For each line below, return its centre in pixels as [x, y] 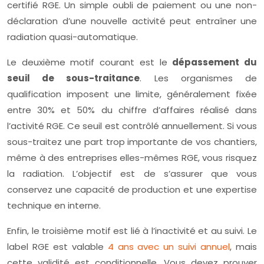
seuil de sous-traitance [74, 78]
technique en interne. [54, 206]
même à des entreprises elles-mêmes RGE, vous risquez [132, 158]
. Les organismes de [199, 78]
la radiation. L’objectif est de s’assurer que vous [132, 174]
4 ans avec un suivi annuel [169, 247]
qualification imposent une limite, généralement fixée [132, 94]
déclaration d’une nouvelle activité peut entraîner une [132, 21]
